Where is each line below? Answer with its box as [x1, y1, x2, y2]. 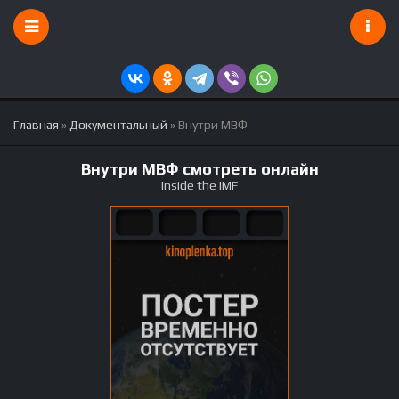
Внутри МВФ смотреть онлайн [80, 159, 319, 178]
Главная [13, 118, 59, 132]
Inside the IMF [161, 178, 238, 192]
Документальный [69, 118, 167, 132]
